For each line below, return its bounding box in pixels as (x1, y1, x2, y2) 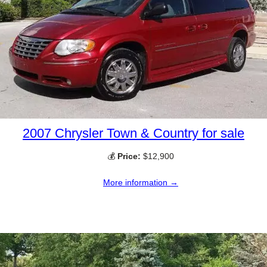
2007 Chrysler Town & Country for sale (23, 125, 244, 141)
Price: (117, 151, 141, 161)
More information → (103, 177, 178, 187)
